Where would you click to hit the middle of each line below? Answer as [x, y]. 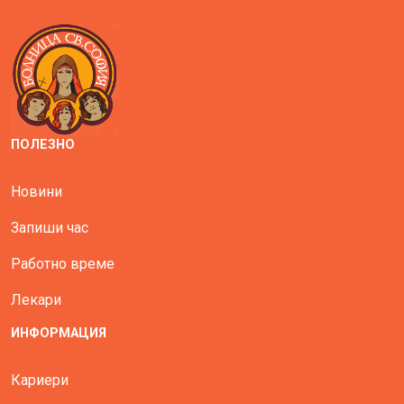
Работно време [63, 264]
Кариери [40, 381]
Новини [37, 192]
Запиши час [50, 228]
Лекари [36, 300]
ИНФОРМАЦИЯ [59, 334]
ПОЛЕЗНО [43, 145]
